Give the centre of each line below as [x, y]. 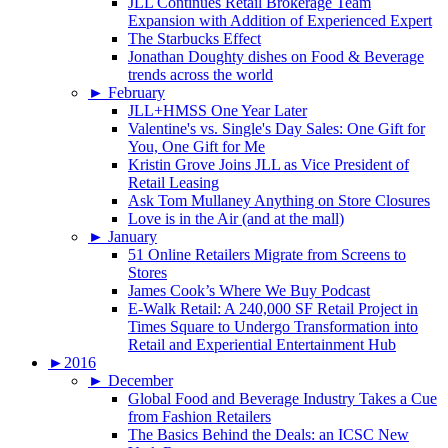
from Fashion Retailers [199, 417]
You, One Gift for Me [196, 147]
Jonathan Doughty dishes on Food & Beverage [276, 57]
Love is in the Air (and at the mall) [236, 219]
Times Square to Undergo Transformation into [273, 327]
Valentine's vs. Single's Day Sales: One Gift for [276, 129]
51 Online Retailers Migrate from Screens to [267, 255]
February [136, 93]
